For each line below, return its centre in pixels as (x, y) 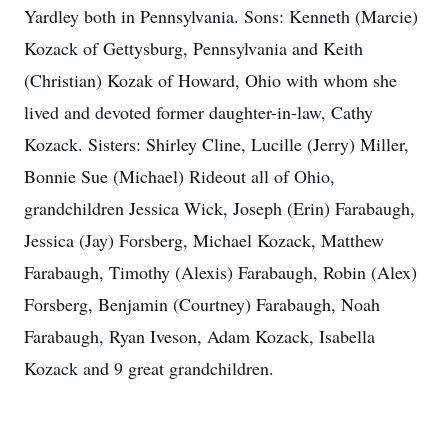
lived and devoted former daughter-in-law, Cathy (198, 112)
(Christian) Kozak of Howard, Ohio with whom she (210, 80)
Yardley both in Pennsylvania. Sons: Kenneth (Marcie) (221, 16)
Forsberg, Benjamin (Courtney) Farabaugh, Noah (202, 304)
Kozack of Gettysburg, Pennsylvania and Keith (193, 48)
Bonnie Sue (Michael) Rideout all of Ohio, (179, 176)
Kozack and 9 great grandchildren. (149, 368)
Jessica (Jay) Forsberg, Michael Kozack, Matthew (204, 240)
